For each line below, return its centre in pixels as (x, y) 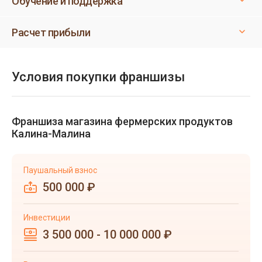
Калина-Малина (51, 134)
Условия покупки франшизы (98, 77)
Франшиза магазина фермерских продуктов (122, 121)
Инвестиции (47, 218)
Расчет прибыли (51, 32)
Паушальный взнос (60, 170)
